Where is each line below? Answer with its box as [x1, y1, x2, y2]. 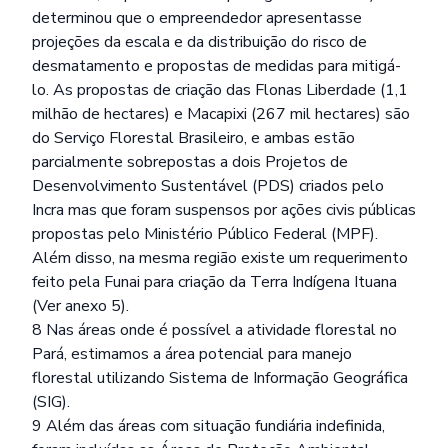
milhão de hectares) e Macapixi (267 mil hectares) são [32, 103, 410, 125]
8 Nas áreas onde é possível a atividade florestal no [32, 319, 397, 341]
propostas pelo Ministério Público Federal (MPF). [32, 223, 378, 245]
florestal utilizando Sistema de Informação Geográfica [32, 367, 408, 389]
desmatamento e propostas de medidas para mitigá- [32, 55, 401, 77]
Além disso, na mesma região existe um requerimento [32, 247, 408, 269]
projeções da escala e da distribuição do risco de [32, 31, 367, 53]
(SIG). [32, 391, 70, 413]
